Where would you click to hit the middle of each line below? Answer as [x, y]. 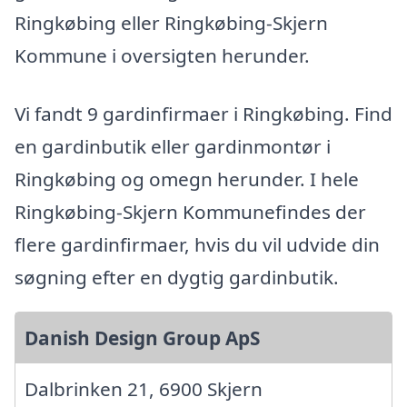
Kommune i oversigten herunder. [162, 55]
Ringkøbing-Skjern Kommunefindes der [190, 211]
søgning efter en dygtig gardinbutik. [177, 277]
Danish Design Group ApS [142, 338]
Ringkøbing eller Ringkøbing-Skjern [171, 22]
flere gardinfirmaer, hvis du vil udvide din [197, 244]
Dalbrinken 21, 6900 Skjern [144, 388]
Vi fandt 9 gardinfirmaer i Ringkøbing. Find [203, 113]
